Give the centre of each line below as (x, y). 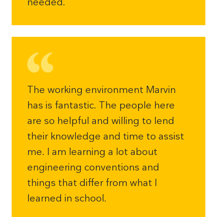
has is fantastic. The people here (101, 105)
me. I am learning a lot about (92, 152)
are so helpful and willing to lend (101, 121)
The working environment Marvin (101, 90)
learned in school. (67, 198)
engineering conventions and (93, 167)
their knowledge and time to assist (106, 136)
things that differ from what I (92, 183)
